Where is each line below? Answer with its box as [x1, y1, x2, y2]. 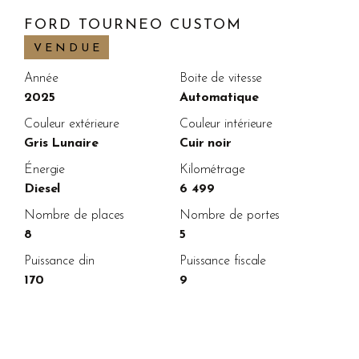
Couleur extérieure [23, 117, 120, 131]
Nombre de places [23, 208, 125, 222]
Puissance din [23, 254, 95, 268]
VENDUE [33, 42, 103, 54]
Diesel [23, 182, 61, 196]
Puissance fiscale [179, 254, 267, 268]
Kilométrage [179, 163, 245, 176]
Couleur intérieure [179, 117, 273, 131]
